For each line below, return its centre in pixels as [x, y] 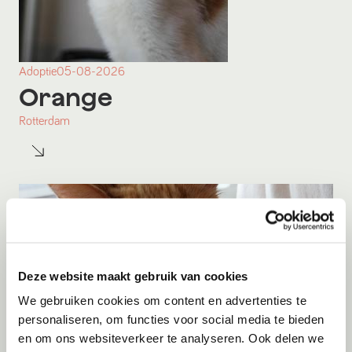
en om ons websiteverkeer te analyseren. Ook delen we [171, 338]
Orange [66, 97]
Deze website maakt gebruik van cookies [133, 275]
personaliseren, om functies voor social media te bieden [171, 319]
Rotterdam [44, 121]
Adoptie [38, 72]
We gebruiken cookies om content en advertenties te [162, 300]
